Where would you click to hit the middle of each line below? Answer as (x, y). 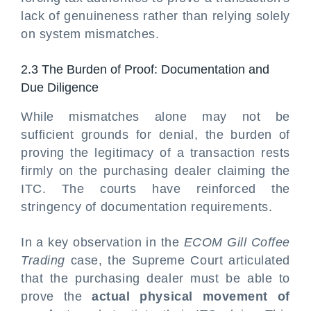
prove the (57, 296)
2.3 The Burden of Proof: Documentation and (145, 69)
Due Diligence (61, 87)
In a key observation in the (102, 242)
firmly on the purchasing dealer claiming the (155, 171)
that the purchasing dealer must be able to (155, 278)
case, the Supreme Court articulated (177, 260)
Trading (43, 260)
